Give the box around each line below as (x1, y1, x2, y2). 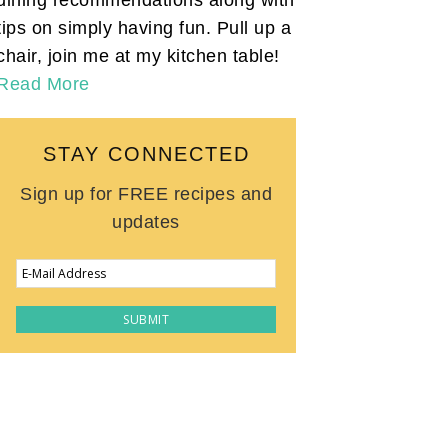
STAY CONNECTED (42, 142, 250, 165)
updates (112, 211, 180, 232)
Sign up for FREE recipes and (20, 183, 272, 204)
